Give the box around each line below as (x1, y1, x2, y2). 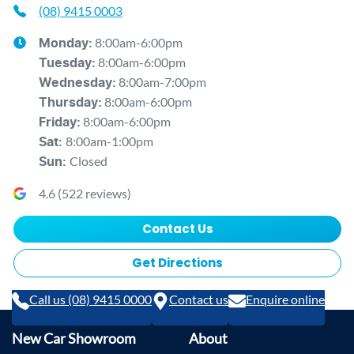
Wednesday (39, 77, 112, 90)
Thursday (39, 96, 98, 110)
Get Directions (132, 254, 223, 272)
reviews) (83, 186, 131, 201)
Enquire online (246, 292, 325, 307)
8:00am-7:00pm (119, 74, 206, 90)
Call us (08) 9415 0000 (29, 292, 152, 307)
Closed (70, 153, 107, 169)
